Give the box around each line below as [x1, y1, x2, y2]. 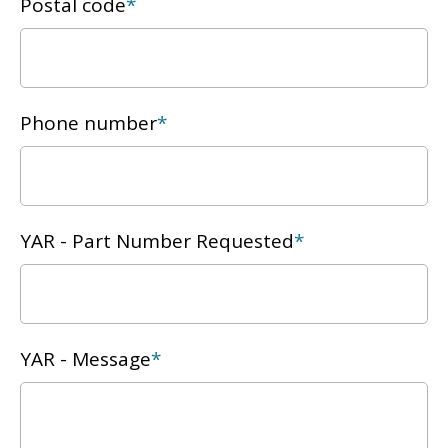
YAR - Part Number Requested [20, 228, 294, 255]
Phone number [20, 110, 157, 137]
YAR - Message [20, 346, 151, 373]
